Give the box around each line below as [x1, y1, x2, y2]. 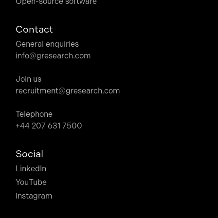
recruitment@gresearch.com [16, 86, 120, 95]
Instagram [16, 191, 53, 200]
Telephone [16, 109, 53, 119]
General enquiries [16, 39, 79, 49]
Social [16, 148, 43, 160]
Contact [16, 24, 53, 35]
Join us [16, 74, 41, 84]
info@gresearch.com [16, 51, 91, 60]
